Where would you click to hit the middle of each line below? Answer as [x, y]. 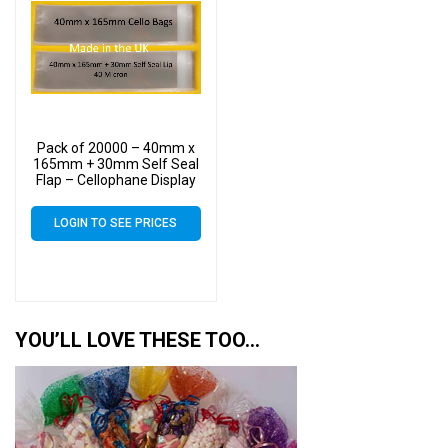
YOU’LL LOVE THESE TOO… [137, 340]
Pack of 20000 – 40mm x [115, 147]
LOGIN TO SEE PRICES [116, 222]
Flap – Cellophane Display [115, 179]
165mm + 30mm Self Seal [115, 163]
